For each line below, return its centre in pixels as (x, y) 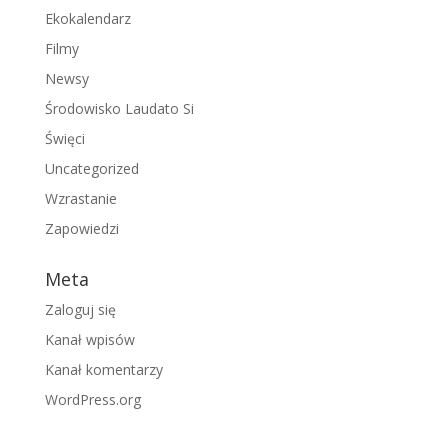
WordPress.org (92, 400)
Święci (64, 139)
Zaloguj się (80, 310)
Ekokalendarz (87, 19)
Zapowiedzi (81, 229)
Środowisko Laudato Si (119, 109)
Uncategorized (91, 169)
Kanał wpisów (89, 340)
